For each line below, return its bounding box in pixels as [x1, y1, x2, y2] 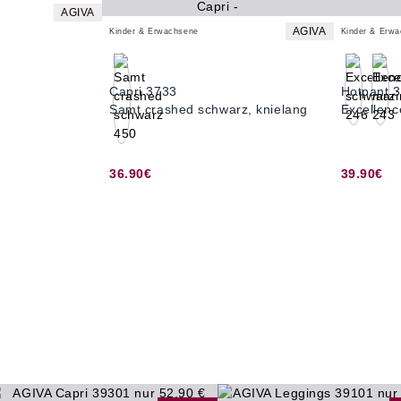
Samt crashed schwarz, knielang [109, 102, 308, 116]
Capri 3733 [109, 84, 177, 98]
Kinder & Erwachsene [109, 27, 199, 36]
